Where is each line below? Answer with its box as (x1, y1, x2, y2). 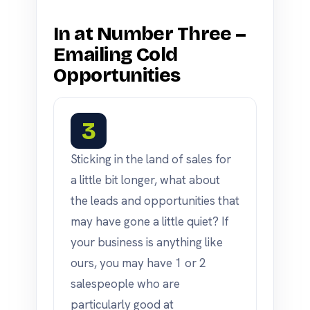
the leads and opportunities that (71, 193, 239, 208)
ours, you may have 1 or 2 (71, 255, 206, 271)
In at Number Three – (53, 22, 246, 46)
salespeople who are (71, 276, 180, 291)
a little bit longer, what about (71, 172, 220, 188)
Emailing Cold (53, 43, 178, 66)
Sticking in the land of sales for (71, 152, 231, 167)
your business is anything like (71, 235, 223, 250)
